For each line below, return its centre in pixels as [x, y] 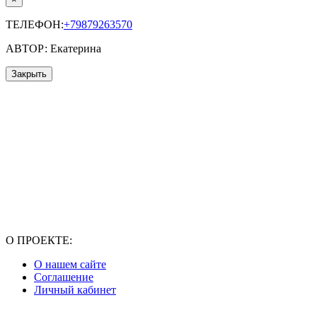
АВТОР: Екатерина [53, 49]
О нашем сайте [70, 265]
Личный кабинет [75, 290]
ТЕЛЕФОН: [35, 25]
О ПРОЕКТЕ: [39, 241]
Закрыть [29, 74]
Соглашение [64, 277]
